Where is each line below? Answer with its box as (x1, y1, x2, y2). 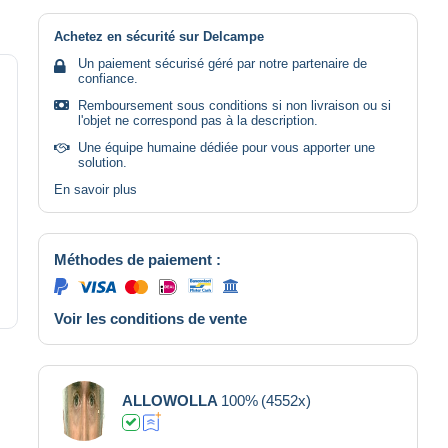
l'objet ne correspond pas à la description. (78, 112, 318, 128)
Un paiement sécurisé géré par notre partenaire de (78, 55, 367, 71)
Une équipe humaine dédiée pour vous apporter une (78, 139, 375, 155)
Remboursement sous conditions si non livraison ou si (78, 97, 391, 113)
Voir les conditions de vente (54, 309, 247, 327)
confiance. (78, 70, 138, 86)
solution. (78, 154, 127, 170)
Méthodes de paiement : (54, 250, 221, 268)
